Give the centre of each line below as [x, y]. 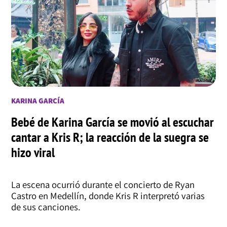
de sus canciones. [46, 206]
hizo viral [33, 152]
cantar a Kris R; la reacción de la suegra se [110, 137]
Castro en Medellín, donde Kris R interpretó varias [108, 195]
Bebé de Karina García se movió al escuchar [112, 122]
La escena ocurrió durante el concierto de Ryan [103, 184]
